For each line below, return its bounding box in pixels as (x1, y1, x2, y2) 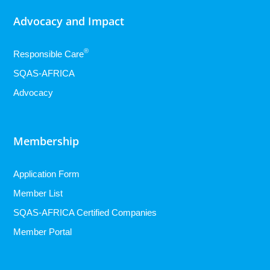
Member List (13, 187, 63, 198)
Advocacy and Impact (13, 13, 125, 28)
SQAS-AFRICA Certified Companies (13, 207, 157, 218)
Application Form (13, 168, 80, 179)
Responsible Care (13, 48, 84, 59)
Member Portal (13, 226, 72, 237)
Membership (13, 133, 80, 148)
